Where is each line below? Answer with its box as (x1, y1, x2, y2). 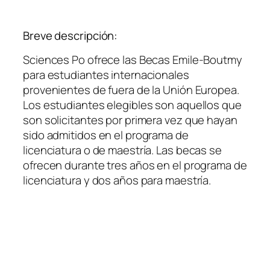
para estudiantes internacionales (23, 67, 189, 83)
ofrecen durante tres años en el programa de (23, 157, 247, 174)
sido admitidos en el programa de (23, 127, 189, 143)
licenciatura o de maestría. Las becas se (23, 142, 222, 159)
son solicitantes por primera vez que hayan (23, 112, 237, 128)
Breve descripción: (23, 27, 118, 43)
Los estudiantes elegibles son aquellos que (23, 97, 242, 113)
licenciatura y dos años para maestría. (23, 172, 212, 189)
